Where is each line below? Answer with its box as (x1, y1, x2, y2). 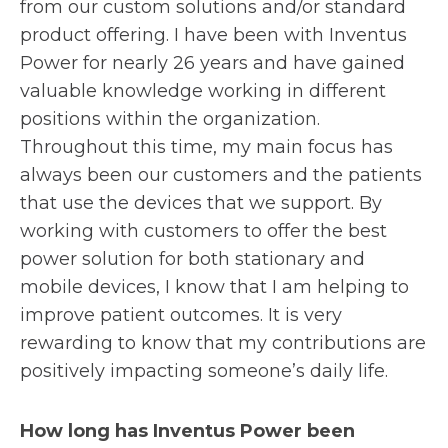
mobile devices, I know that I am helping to (20, 276, 409, 298)
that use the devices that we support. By (20, 192, 382, 214)
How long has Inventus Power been (20, 420, 355, 442)
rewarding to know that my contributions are (20, 332, 426, 354)
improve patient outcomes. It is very (20, 304, 342, 326)
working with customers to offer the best (20, 220, 387, 242)
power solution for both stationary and (20, 248, 365, 270)
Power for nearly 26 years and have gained (20, 52, 405, 74)
